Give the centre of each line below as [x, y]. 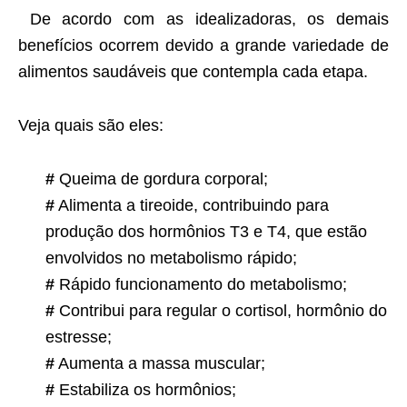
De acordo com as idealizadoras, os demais [203, 20]
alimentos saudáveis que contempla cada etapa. [193, 72]
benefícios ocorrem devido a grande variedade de [203, 46]
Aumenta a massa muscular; [160, 364]
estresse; [79, 338]
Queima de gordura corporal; [161, 179]
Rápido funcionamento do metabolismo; [201, 285]
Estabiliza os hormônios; [145, 390]
